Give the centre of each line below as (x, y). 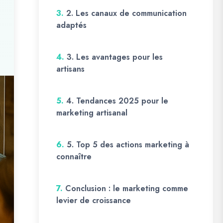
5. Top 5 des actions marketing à (128, 145)
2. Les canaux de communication (126, 13)
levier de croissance (94, 200)
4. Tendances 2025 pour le (117, 101)
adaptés (71, 25)
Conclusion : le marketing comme (127, 188)
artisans (70, 69)
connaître (74, 157)
